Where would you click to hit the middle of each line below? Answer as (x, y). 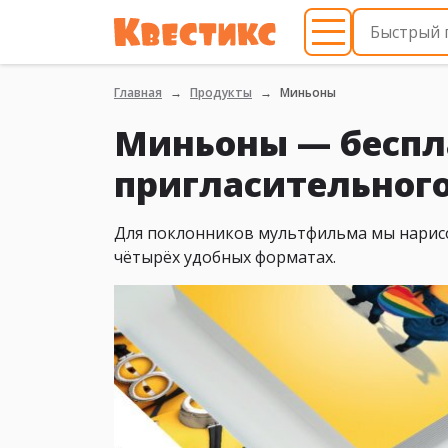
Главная (138, 92)
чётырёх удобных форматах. (225, 257)
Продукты (221, 92)
